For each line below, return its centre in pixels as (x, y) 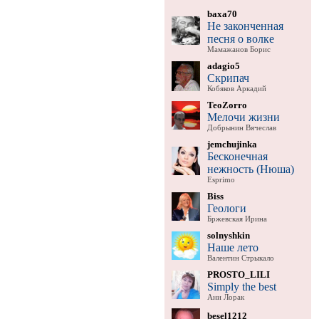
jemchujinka (232, 144)
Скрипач (228, 78)
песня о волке (240, 38)
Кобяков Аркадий (236, 88)
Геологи (226, 208)
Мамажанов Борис (239, 49)
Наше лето (232, 247)
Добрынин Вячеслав (241, 127)
